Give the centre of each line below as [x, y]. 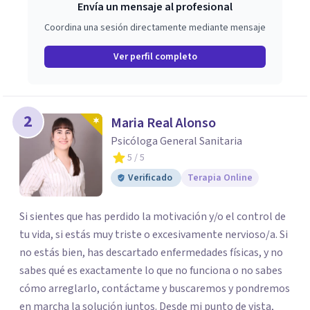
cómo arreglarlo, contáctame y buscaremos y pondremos [155, 289]
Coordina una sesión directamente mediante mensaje [155, 28]
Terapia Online [220, 178]
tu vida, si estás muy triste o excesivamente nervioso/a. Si [37, 235]
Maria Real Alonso [163, 123]
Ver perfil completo [155, 57]
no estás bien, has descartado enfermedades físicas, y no [142, 253]
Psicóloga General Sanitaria [176, 141]
